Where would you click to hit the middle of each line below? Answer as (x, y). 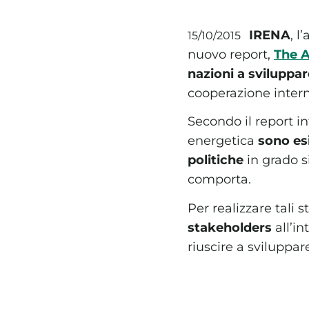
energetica (223, 141)
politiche (216, 160)
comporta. (219, 179)
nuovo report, (231, 54)
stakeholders (230, 227)
